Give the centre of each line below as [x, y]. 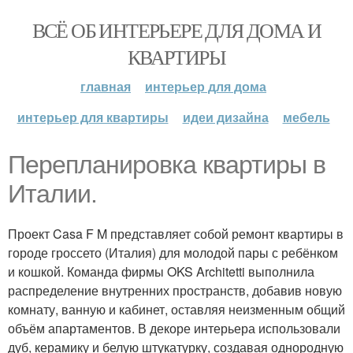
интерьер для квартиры [93, 117]
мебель [306, 117]
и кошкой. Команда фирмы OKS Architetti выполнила [161, 271]
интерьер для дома [206, 86]
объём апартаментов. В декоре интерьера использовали [174, 328]
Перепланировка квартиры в [167, 165]
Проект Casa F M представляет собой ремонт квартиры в [176, 234]
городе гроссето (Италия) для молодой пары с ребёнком [173, 253]
